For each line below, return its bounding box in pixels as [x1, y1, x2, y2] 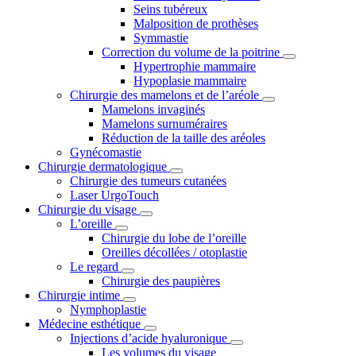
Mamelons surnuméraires [102, 117, 227, 131]
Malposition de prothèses [133, 17, 258, 31]
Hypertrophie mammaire [133, 60, 256, 74]
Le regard [70, 260, 118, 274]
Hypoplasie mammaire [133, 74, 246, 88]
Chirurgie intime [38, 288, 120, 303]
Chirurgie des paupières [102, 274, 220, 288]
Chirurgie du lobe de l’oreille [102, 231, 246, 246]
